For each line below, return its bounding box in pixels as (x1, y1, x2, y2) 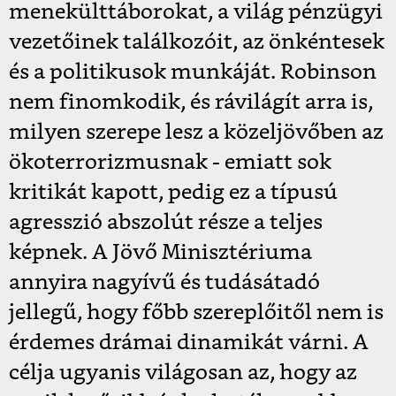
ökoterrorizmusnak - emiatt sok (9, 151, 331, 173)
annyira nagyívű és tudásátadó (9, 271, 320, 293)
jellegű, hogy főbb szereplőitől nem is (9, 301, 384, 324)
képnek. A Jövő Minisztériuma (9, 241, 312, 263)
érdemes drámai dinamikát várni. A (9, 331, 369, 354)
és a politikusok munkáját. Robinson (9, 61, 377, 83)
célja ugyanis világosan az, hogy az (9, 362, 357, 384)
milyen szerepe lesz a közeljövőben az (9, 121, 384, 143)
